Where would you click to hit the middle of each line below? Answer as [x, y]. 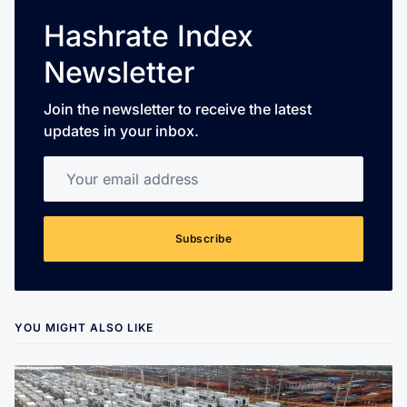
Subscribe [203, 239]
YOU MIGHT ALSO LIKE [84, 328]
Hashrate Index [149, 36]
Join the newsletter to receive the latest [178, 109]
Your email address [109, 168]
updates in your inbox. [121, 131]
